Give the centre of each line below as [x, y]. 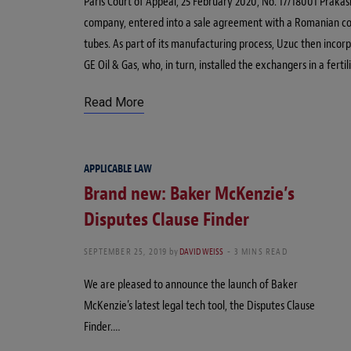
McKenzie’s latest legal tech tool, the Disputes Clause [199, 305]
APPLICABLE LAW [118, 168]
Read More [114, 102]
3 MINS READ [261, 251]
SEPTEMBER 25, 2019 [126, 251]
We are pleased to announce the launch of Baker [191, 284]
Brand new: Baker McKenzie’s [189, 193]
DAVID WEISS [201, 251]
